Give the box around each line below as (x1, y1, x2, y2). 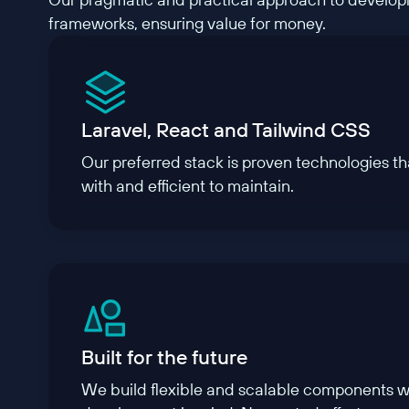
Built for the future (80, 343, 247, 370)
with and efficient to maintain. (80, 174, 294, 196)
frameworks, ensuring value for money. (48, 12, 327, 34)
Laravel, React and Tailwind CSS (80, 116, 371, 142)
